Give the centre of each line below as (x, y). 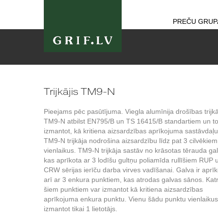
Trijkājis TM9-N (79, 91)
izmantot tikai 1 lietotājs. (81, 209)
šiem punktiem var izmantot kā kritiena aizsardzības (123, 189)
